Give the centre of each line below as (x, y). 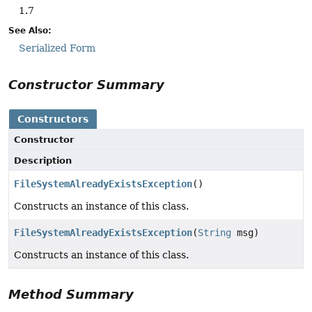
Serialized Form (57, 48)
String (214, 232)
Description (43, 160)
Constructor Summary (86, 84)
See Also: (30, 30)
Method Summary (71, 294)
